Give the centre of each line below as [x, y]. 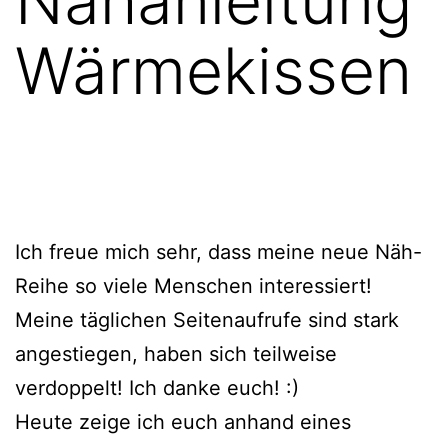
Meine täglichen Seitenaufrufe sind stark [207, 319]
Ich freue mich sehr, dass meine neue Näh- [218, 251]
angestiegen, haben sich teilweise [176, 353]
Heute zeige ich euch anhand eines [183, 421]
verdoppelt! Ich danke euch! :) [157, 387]
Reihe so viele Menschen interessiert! [193, 285]
